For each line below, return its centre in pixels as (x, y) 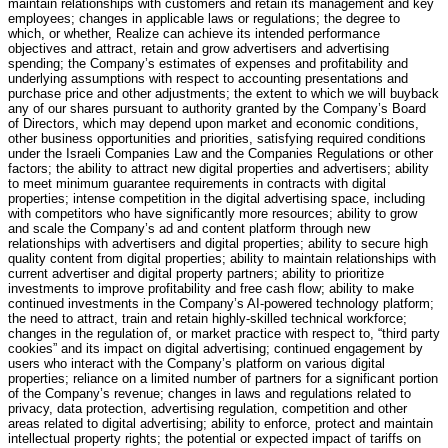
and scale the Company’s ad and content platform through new (189, 228)
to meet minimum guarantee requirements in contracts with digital (197, 183)
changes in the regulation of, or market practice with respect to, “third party (224, 333)
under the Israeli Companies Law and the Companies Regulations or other (220, 153)
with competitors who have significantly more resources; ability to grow (212, 213)
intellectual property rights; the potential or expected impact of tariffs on (214, 438)
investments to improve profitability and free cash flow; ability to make (211, 288)
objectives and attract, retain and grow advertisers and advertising (198, 48)
